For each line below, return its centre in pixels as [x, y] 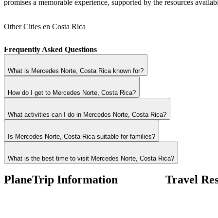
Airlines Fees [186, 190]
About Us [19, 190]
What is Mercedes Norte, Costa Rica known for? [76, 71]
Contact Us [21, 208]
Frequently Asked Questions [50, 49]
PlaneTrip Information [61, 179]
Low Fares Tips [190, 199]
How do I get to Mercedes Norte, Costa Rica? [72, 92]
